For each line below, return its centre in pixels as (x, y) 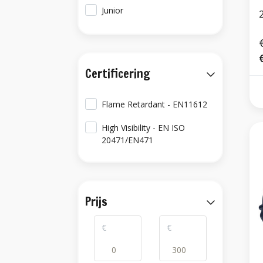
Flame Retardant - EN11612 (155, 104)
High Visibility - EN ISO (144, 128)
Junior (113, 10)
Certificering (118, 74)
